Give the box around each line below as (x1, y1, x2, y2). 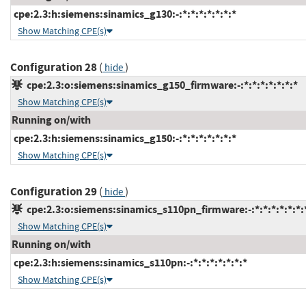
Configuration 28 (10, 59, 97, 75)
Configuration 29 (10, 183, 97, 199)
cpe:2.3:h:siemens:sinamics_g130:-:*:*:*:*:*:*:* (12, 6, 236, 21)
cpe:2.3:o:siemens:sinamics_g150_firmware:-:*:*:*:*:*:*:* (23, 77, 298, 92)
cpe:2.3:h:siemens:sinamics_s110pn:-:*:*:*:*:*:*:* (12, 255, 247, 270)
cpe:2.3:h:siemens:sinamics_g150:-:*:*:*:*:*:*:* (12, 130, 236, 145)
